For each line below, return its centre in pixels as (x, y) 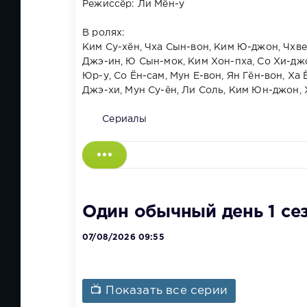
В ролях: (104, 33)
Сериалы (125, 119)
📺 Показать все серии (159, 291)
